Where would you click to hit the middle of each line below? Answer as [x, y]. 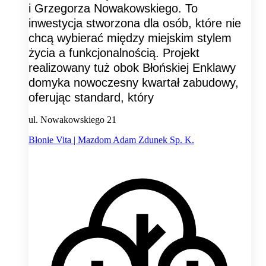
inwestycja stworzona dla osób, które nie [135, 23]
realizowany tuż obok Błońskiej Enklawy [132, 68]
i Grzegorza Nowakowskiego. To [113, 9]
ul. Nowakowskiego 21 [72, 120]
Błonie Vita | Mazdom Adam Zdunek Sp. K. [111, 140]
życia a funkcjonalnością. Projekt [114, 53]
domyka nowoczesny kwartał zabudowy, [134, 83]
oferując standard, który [91, 98]
